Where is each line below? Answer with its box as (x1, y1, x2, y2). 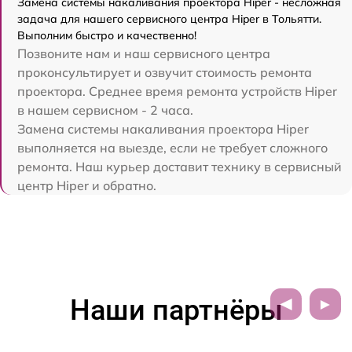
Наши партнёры (69, 293, 283, 327)
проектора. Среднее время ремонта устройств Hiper (17, 82, 337, 99)
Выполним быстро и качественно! (17, 27, 196, 42)
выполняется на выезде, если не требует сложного (17, 139, 328, 156)
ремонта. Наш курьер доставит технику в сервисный (17, 158, 342, 174)
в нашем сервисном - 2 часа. (17, 101, 193, 118)
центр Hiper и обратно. (17, 177, 156, 193)
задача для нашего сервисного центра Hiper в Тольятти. (17, 11, 321, 26)
